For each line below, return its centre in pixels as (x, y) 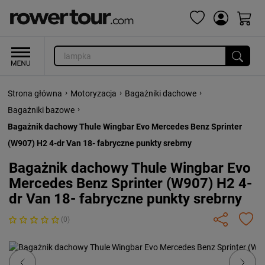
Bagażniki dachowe (161, 93)
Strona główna (35, 93)
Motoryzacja (93, 93)
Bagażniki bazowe (41, 110)
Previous (50, 248)
